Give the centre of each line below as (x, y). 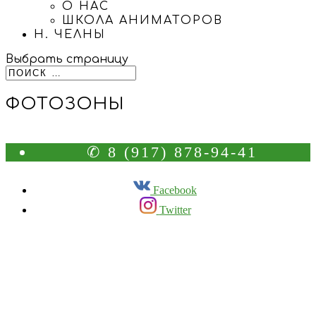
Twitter (175, 209)
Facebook (175, 190)
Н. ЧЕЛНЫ (70, 35)
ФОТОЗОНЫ (65, 104)
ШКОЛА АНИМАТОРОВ (142, 20)
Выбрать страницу (67, 59)
